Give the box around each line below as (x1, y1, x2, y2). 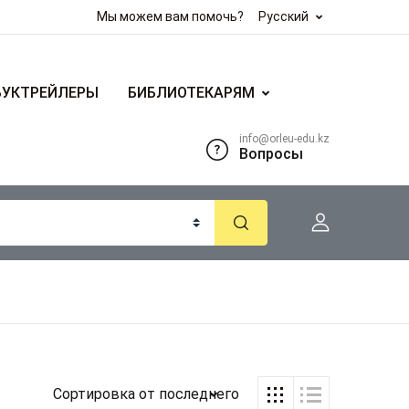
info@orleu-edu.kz (239, 132, 330, 145)
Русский (258, 9, 309, 24)
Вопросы (239, 145, 303, 163)
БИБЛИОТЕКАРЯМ (128, 84, 255, 101)
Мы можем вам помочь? (97, 9, 244, 24)
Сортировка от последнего (53, 385, 240, 403)
